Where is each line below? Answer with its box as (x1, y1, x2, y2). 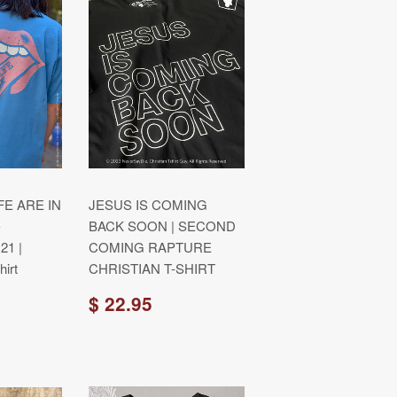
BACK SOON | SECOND (89, 216, 236, 235)
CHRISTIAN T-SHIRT (89, 259, 215, 277)
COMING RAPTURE (89, 237, 212, 256)
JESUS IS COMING (89, 195, 207, 214)
